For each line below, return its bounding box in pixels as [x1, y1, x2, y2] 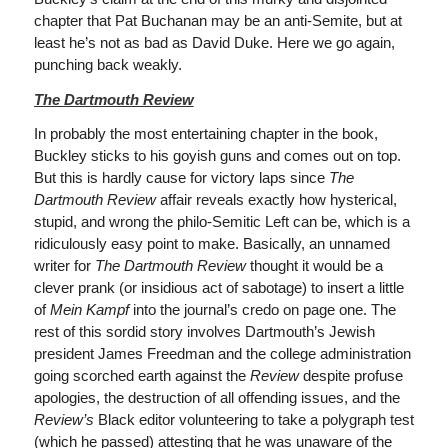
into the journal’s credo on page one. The [132, 301, 396, 319]
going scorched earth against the [33, 367, 250, 385]
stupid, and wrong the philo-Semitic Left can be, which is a [33, 213, 410, 231]
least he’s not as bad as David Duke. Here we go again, [33, 33, 395, 51]
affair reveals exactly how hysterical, [159, 191, 397, 209]
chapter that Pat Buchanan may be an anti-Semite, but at [33, 11, 402, 29]
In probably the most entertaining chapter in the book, [33, 125, 378, 143]
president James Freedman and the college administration [33, 345, 411, 363]
